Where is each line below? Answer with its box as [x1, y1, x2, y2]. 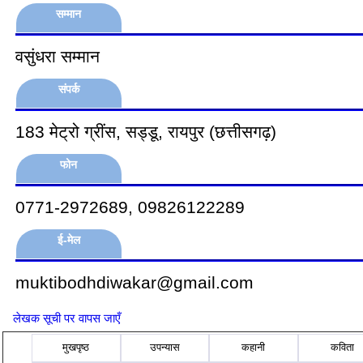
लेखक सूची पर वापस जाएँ [13, 311, 121, 325]
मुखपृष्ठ [62, 341, 90, 354]
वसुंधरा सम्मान [15, 47, 100, 66]
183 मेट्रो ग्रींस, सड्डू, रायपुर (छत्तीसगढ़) [15, 122, 276, 141]
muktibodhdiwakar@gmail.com [15, 273, 254, 292]
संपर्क [58, 83, 79, 96]
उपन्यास [149, 341, 180, 354]
